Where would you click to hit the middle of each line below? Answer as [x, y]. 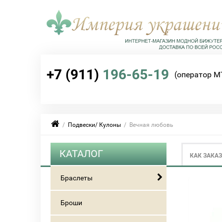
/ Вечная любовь [147, 125]
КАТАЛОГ [81, 154]
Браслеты [77, 178]
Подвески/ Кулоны [94, 125]
